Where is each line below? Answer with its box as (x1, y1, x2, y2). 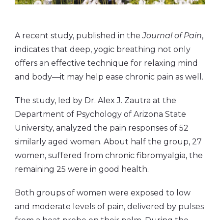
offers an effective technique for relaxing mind (15, 58, 198, 68)
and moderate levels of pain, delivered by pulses (15, 201, 204, 211)
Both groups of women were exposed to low (15, 188, 191, 197)
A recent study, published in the (15, 30, 142, 40)
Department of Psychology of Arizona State (15, 109, 186, 119)
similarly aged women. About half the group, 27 (15, 137, 202, 146)
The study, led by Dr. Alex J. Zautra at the (15, 95, 176, 105)
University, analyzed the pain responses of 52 (15, 123, 189, 133)
